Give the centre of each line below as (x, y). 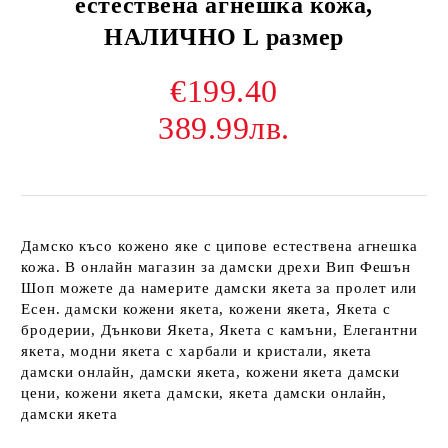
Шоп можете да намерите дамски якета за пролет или (219, 288)
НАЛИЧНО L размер (224, 37)
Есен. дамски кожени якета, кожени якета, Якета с (206, 309)
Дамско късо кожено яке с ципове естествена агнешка (219, 246)
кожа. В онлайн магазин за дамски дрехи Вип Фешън (216, 267)
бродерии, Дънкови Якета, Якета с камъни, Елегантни (219, 330)
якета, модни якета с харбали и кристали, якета (197, 351)
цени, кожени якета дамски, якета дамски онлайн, (204, 393)
